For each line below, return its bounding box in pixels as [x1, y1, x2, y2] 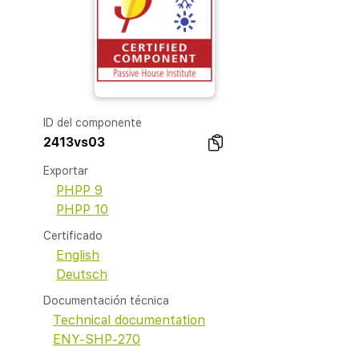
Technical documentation [52, 313, 205, 328]
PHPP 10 [56, 202, 109, 217]
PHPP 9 [56, 183, 103, 198]
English [56, 248, 100, 263]
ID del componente [43, 116, 143, 129]
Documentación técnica [43, 294, 170, 307]
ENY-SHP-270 [52, 332, 140, 347]
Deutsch [56, 267, 108, 282]
